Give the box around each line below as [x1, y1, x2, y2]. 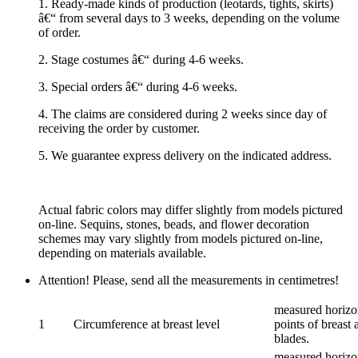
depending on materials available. [38, 246, 206, 261]
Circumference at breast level [74, 317, 220, 332]
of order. [38, 26, 81, 40]
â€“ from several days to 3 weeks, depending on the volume [38, 11, 340, 26]
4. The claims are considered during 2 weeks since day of [38, 107, 327, 121]
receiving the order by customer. [38, 121, 200, 136]
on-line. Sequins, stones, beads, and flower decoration [38, 217, 309, 232]
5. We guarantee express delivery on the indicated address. [38, 149, 332, 163]
